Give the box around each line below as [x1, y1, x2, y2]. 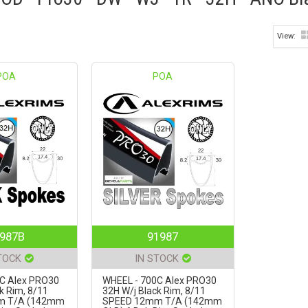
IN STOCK [134, 252, 179, 265]
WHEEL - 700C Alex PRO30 [102, 275, 217, 287]
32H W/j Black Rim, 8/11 [102, 285, 206, 297]
